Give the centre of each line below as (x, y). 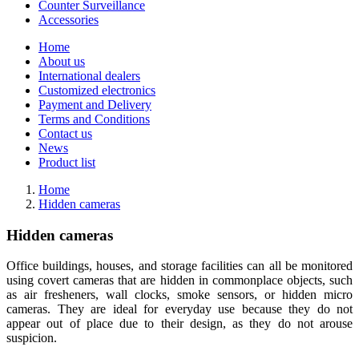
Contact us (65, 133)
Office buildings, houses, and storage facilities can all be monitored (179, 266)
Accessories (69, 20)
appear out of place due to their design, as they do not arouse (179, 324)
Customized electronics (97, 90)
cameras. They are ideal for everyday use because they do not (179, 309)
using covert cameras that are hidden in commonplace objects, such (179, 280)
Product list (67, 162)
